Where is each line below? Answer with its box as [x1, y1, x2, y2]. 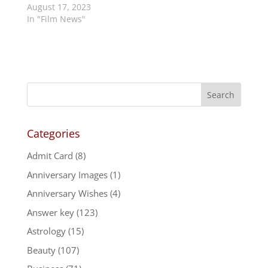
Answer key [26, 206, 74, 218]
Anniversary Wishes [26, 187, 108, 199]
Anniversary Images [26, 168, 108, 181]
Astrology [26, 225, 66, 237]
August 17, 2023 [26, 1, 91, 13]
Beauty [26, 243, 56, 256]
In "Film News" [26, 13, 86, 25]
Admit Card [26, 150, 73, 162]
